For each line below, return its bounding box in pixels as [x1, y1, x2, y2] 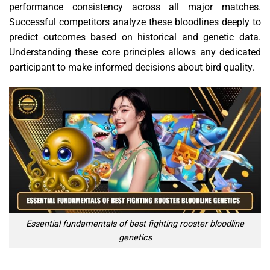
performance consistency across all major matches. [9, 1, 261, 13]
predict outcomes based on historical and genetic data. [9, 31, 261, 43]
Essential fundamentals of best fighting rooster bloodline [26, 218, 244, 229]
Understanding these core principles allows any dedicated [9, 46, 261, 58]
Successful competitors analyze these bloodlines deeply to [9, 16, 261, 28]
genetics [118, 232, 152, 243]
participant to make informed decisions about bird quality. [9, 61, 254, 74]
